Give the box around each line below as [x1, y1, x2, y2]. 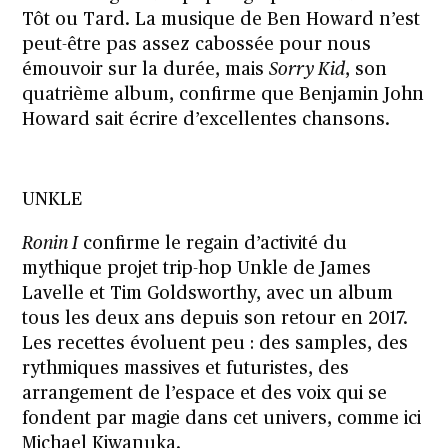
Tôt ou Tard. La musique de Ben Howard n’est [22, 10, 421, 29]
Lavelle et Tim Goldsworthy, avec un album [22, 284, 394, 303]
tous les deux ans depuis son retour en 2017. [22, 309, 409, 328]
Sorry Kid [269, 60, 346, 79]
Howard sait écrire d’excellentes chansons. [22, 110, 391, 129]
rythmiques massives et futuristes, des [22, 359, 350, 378]
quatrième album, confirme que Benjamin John [22, 85, 425, 104]
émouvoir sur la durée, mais [22, 60, 270, 79]
